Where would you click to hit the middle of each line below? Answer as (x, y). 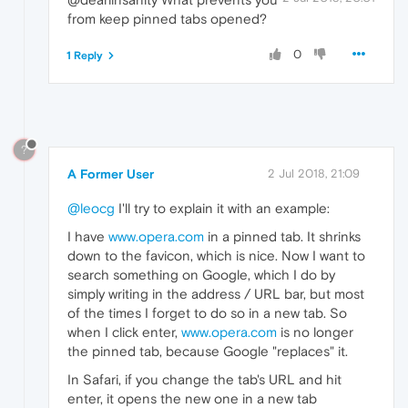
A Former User (111, 174)
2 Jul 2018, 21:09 (314, 174)
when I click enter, (124, 332)
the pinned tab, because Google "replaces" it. (208, 352)
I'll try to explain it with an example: (222, 209)
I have (88, 237)
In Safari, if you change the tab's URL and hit (204, 380)
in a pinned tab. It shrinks (282, 237)
